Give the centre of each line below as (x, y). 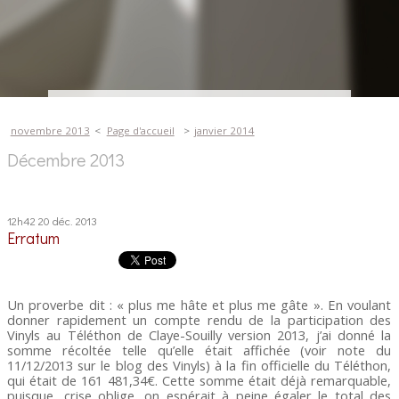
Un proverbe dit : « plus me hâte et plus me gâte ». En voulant (199, 305)
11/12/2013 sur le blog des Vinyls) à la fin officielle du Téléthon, (199, 365)
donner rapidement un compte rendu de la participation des (199, 320)
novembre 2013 (50, 131)
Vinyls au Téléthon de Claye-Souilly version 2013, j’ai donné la (199, 335)
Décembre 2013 (66, 159)
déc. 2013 (75, 220)
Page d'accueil (140, 131)
